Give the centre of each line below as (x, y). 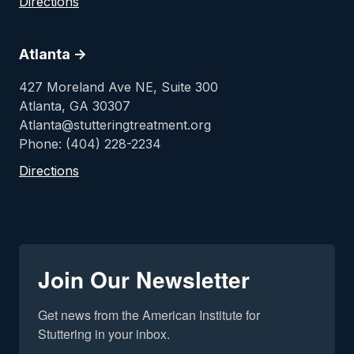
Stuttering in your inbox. (104, 334)
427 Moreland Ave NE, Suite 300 (119, 87)
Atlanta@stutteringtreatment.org (115, 125)
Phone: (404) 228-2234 (90, 144)
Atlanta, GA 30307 (75, 106)
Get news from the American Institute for (149, 315)
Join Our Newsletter (144, 279)
